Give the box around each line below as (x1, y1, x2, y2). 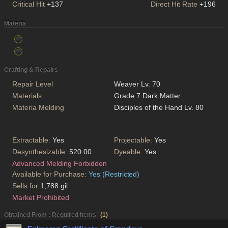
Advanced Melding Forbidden (12, 159, 107, 167)
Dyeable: (114, 147, 145, 156)
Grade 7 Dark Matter (114, 91, 181, 100)
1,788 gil (40, 181, 68, 190)
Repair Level (12, 79, 53, 88)
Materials (12, 91, 42, 100)
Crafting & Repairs (4, 66, 58, 73)
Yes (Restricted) (88, 169, 140, 178)
